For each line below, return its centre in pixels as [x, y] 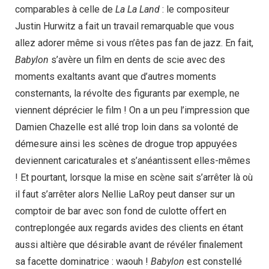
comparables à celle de [65, 9]
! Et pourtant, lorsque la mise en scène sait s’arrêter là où [134, 177]
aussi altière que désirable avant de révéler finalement [129, 245]
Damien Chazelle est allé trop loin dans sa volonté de [127, 127]
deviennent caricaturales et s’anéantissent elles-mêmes [133, 161]
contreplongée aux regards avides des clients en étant [129, 228]
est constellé [213, 261]
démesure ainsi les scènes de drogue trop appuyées [126, 144]
